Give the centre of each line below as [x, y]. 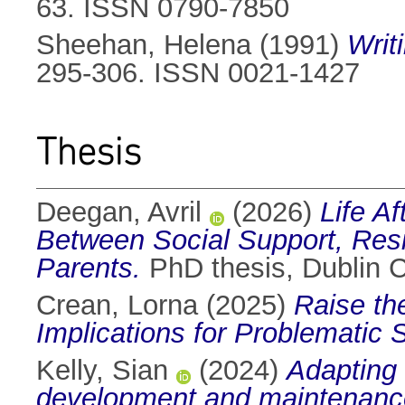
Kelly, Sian [102, 371]
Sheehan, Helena [144, 45]
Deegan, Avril [119, 212]
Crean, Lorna [117, 306]
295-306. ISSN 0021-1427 [198, 73]
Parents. [89, 268]
